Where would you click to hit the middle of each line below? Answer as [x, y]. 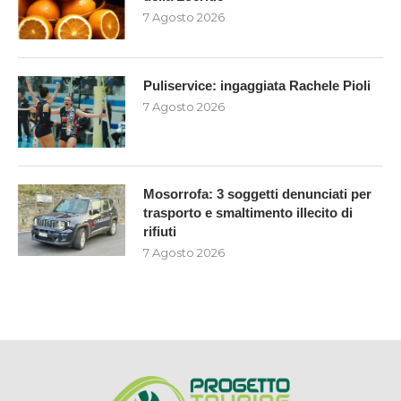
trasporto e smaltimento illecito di [248, 213]
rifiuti [160, 232]
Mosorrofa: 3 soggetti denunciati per [257, 194]
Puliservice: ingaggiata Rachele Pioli [257, 86]
